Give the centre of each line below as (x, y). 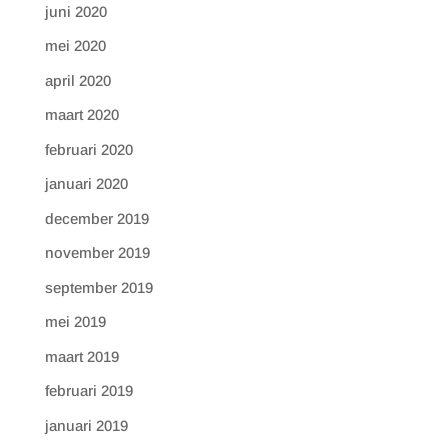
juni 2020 (75, 11)
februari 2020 (88, 149)
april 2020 (77, 80)
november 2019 (97, 253)
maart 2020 (81, 115)
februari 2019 (88, 391)
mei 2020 (75, 46)
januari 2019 (86, 425)
